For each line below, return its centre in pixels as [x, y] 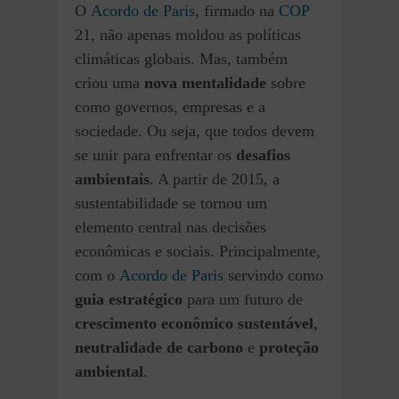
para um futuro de [243, 300]
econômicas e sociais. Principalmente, [198, 252]
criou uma [110, 83]
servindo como [273, 276]
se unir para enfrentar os [155, 155]
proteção [289, 348]
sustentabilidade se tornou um [171, 204]
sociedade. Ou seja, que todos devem [195, 131]
